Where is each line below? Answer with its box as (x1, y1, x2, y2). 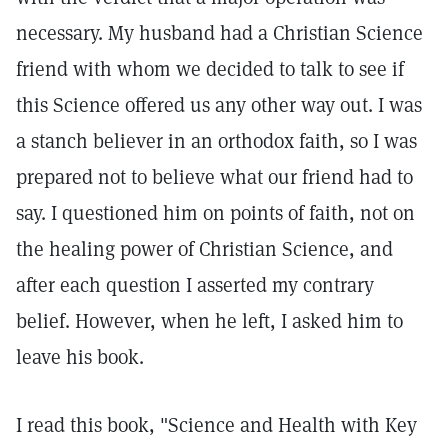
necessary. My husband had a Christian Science (16, 20, 423, 46)
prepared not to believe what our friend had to (16, 164, 413, 190)
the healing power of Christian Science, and (16, 236, 393, 262)
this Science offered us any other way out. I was (16, 92, 422, 118)
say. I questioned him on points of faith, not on (16, 200, 415, 226)
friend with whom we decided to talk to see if (16, 56, 404, 82)
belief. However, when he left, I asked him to (16, 308, 403, 334)
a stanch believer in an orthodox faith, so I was (16, 128, 417, 154)
